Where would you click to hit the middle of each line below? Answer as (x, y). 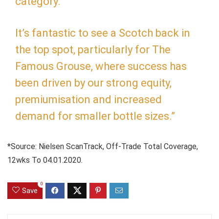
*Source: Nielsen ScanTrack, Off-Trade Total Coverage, (103, 146)
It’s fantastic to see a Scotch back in (103, 33)
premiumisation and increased (88, 99)
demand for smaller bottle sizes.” (95, 116)
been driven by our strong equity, (93, 83)
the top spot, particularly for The (93, 49)
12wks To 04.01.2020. (45, 160)
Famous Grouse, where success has (101, 66)
